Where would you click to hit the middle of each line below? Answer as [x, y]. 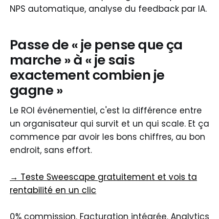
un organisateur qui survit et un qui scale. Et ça [109, 124]
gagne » [36, 90]
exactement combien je [87, 75]
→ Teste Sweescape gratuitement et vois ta [103, 177]
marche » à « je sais [72, 60]
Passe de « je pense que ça [96, 44]
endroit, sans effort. [51, 150]
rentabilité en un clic [53, 190]
